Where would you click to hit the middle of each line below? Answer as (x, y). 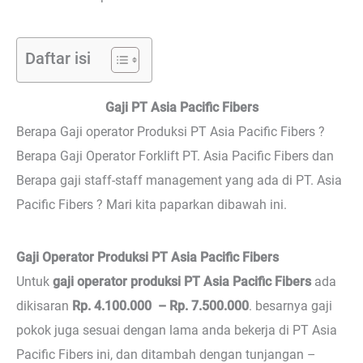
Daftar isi (58, 58)
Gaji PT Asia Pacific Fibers (181, 107)
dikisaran (44, 306)
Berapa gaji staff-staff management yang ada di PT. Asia (179, 180)
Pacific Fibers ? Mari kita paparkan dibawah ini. (152, 204)
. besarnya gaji (290, 306)
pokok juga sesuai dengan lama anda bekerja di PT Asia (177, 331)
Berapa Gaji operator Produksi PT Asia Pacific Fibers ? (171, 131)
